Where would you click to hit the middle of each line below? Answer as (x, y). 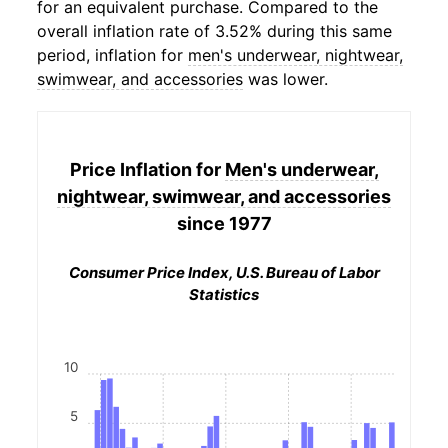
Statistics (224, 294)
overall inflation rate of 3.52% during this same (214, 31)
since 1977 (224, 223)
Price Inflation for (147, 169)
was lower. (285, 79)
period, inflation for (112, 55)
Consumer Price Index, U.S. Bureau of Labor (224, 272)
